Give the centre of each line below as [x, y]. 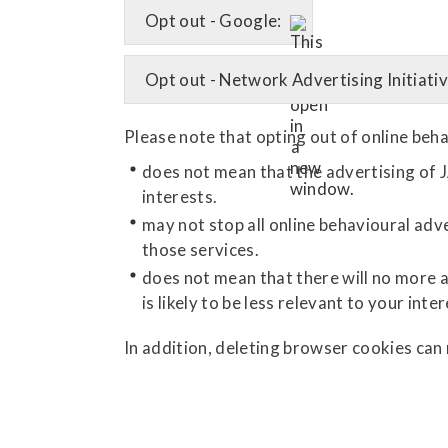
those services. [201, 250]
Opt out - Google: [213, 20]
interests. [180, 196]
